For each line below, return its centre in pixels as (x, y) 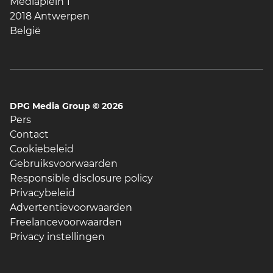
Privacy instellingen (57, 237)
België (25, 31)
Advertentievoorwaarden (71, 208)
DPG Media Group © (56, 106)
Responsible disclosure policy (81, 179)
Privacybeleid (42, 193)
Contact (29, 135)
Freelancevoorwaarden (66, 222)
